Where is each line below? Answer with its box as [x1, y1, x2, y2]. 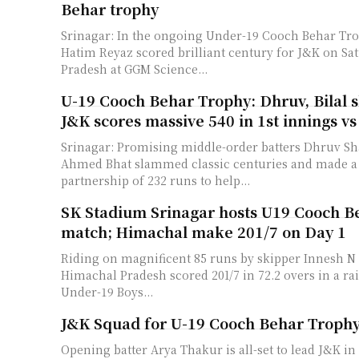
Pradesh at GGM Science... [61, 60, 208, 77]
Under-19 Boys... [61, 283, 151, 300]
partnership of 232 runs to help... [61, 171, 250, 188]
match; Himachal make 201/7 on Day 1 [61, 220, 346, 242]
